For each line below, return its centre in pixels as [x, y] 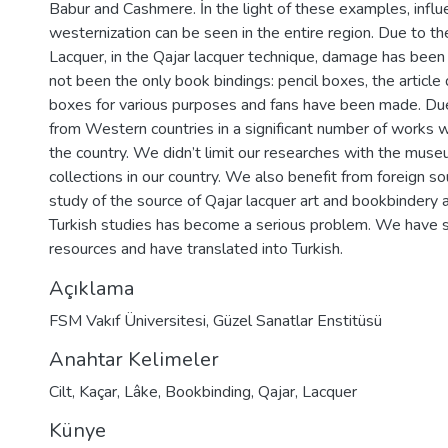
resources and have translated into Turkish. [196, 249]
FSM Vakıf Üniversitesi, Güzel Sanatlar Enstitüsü [215, 321]
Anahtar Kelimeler [134, 359]
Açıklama [91, 288]
